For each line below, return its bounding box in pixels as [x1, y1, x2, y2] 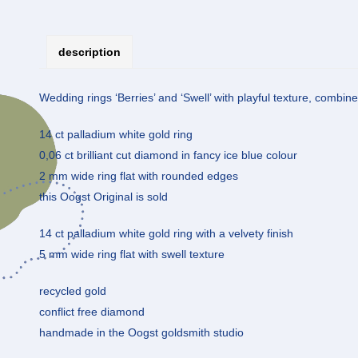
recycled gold [39, 284, 106, 297]
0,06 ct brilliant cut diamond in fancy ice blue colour [39, 148, 297, 161]
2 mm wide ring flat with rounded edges [39, 169, 238, 182]
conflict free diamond [39, 304, 145, 318]
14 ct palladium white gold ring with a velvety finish [39, 226, 293, 240]
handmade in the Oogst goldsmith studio [39, 325, 244, 339]
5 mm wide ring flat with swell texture [39, 247, 225, 261]
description [58, 46, 121, 59]
